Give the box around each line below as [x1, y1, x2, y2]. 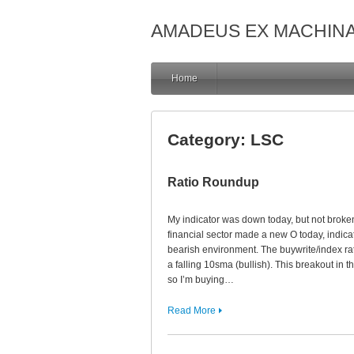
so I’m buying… [168, 274, 234, 285]
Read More [168, 305, 216, 316]
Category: [168, 130, 250, 149]
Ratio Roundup [168, 175, 259, 189]
